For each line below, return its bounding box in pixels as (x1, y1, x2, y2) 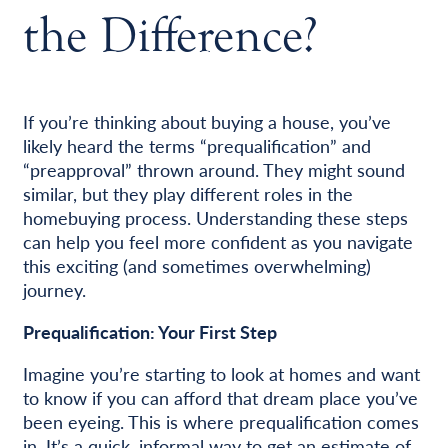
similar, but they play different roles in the (22, 181, 353, 207)
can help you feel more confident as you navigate (22, 229, 413, 255)
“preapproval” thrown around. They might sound (22, 157, 405, 183)
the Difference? (22, 7, 318, 65)
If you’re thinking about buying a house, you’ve (22, 109, 391, 135)
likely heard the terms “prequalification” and (22, 133, 371, 159)
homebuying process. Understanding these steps (22, 205, 408, 231)
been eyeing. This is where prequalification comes (22, 409, 419, 435)
